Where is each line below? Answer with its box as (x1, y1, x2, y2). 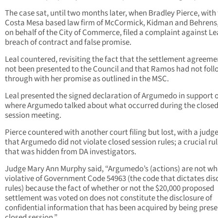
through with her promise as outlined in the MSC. (5, 73, 169, 85)
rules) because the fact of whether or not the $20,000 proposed (5, 182, 214, 195)
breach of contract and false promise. (5, 36, 131, 49)
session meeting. (5, 109, 61, 122)
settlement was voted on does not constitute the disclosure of (5, 192, 212, 204)
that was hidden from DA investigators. (5, 146, 136, 158)
